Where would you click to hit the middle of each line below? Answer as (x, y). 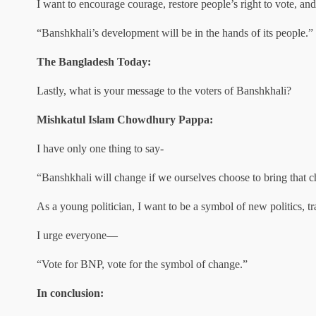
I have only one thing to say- (100, 148)
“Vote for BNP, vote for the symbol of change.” (142, 264)
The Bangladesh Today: (94, 62)
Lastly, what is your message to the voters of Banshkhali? (164, 91)
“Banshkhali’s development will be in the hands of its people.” (175, 33)
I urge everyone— (77, 235)
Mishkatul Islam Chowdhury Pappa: (125, 120)
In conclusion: (70, 293)
